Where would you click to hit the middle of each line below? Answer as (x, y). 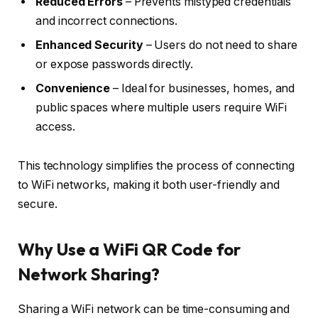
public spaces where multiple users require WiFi (161, 107)
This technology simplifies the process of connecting (156, 166)
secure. (38, 204)
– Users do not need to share (220, 45)
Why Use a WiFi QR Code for (129, 249)
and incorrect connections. (106, 21)
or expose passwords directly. (114, 64)
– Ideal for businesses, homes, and (203, 88)
